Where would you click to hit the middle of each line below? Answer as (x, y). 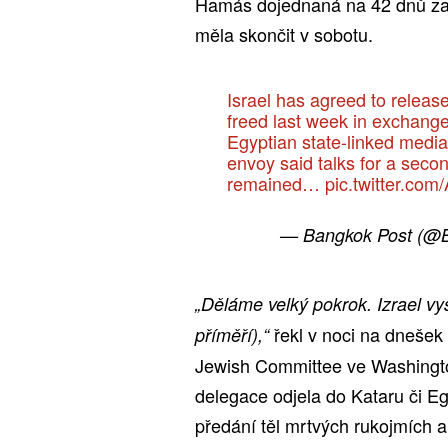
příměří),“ (232, 334)
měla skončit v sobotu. (284, 33)
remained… (275, 182)
